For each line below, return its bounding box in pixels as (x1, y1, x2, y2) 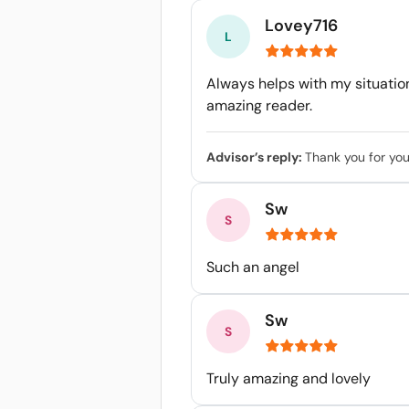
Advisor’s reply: (206, 149, 305, 165)
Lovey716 (265, 15, 338, 37)
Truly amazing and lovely (206, 369, 371, 388)
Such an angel (206, 257, 299, 277)
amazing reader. (206, 96, 312, 115)
